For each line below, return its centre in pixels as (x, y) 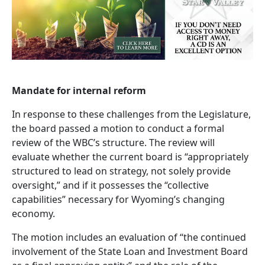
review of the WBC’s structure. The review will (113, 142)
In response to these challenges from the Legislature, (131, 114)
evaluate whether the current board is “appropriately (130, 156)
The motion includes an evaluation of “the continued (129, 237)
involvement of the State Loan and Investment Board (130, 251)
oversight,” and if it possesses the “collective (110, 185)
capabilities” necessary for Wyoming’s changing (118, 199)
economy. (33, 213)
